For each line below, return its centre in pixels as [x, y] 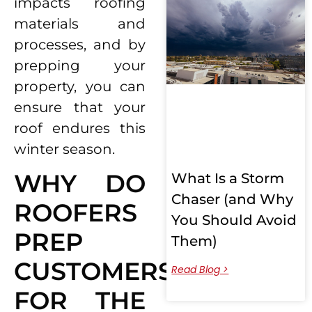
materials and [80, 23]
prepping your [80, 65]
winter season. [66, 149]
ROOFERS [76, 213]
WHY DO [80, 184]
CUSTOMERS [94, 272]
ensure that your [80, 107]
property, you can [80, 86]
